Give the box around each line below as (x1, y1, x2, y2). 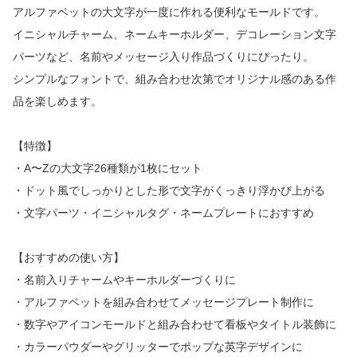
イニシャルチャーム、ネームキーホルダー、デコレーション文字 (13, 28, 336, 41)
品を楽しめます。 (13, 95, 102, 108)
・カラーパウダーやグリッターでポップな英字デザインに (13, 340, 303, 354)
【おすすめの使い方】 (13, 251, 124, 265)
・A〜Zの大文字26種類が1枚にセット (13, 162, 202, 175)
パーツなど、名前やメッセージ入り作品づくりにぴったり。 (13, 50, 314, 64)
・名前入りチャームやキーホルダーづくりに (13, 273, 236, 287)
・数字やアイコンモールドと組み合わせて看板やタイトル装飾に (13, 318, 336, 331)
